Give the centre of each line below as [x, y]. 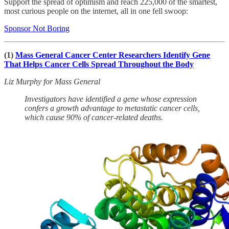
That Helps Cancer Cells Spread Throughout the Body [99, 64]
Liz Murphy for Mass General [52, 81]
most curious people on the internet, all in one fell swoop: [96, 11]
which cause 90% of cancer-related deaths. [94, 117]
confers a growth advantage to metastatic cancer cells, [112, 108]
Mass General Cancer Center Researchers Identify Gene [113, 55]
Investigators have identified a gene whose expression [111, 99]
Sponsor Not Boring [37, 28]
